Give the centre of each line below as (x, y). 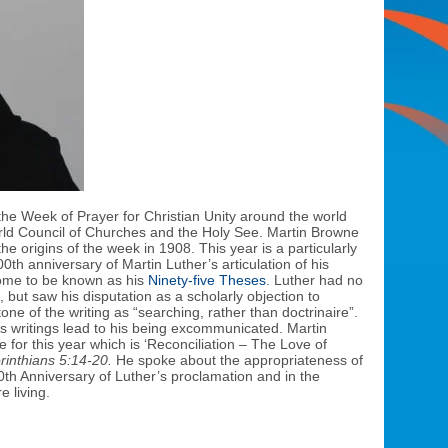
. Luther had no (314, 280)
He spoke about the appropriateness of (239, 360)
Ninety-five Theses (207, 280)
